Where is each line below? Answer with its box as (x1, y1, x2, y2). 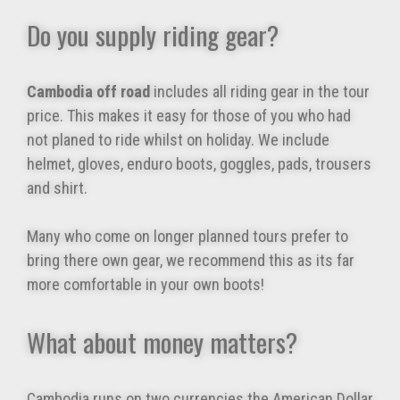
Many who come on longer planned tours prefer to (27, 227, 348, 246)
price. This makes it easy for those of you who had (27, 106, 351, 126)
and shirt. (27, 179, 87, 198)
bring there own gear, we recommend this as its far (27, 251, 354, 271)
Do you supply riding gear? (27, 15, 279, 54)
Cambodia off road (27, 82, 150, 102)
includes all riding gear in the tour (150, 82, 370, 102)
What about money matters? (27, 322, 297, 362)
